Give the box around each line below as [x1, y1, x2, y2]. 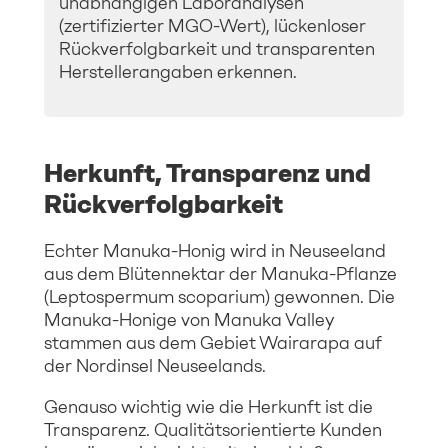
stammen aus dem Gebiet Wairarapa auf [44, 331, 382, 354]
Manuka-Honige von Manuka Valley [44, 308, 334, 331]
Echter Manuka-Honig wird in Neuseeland [44, 239, 386, 262]
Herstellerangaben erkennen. [59, 60, 297, 83]
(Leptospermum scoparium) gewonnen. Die [44, 285, 395, 308]
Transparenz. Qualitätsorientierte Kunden [44, 418, 382, 441]
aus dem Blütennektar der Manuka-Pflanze [44, 262, 397, 285]
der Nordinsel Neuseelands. [44, 354, 266, 377]
